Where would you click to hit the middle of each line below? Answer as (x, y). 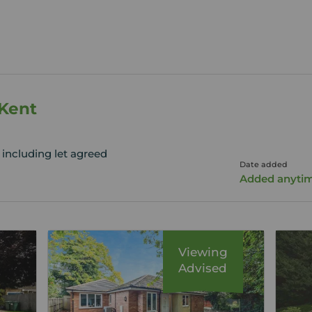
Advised (203, 268)
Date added (263, 164)
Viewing (203, 252)
